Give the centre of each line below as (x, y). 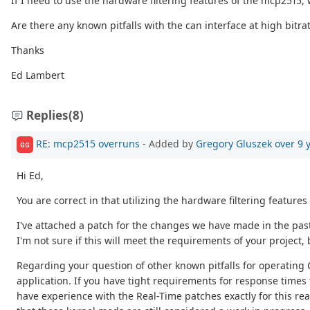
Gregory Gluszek (234, 144)
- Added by (168, 144)
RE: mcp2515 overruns (88, 144)
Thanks (28, 51)
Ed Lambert (38, 75)
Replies (47, 116)
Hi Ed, (30, 176)
